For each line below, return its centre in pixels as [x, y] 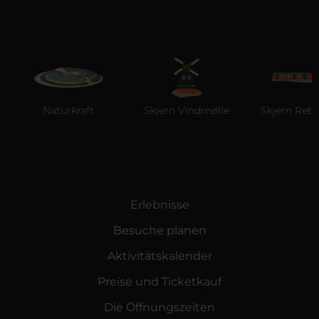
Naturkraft [51, 110]
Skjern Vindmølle [169, 110]
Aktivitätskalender [159, 256]
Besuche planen [159, 230]
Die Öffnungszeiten [159, 307]
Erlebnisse [159, 205]
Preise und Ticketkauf [159, 282]
